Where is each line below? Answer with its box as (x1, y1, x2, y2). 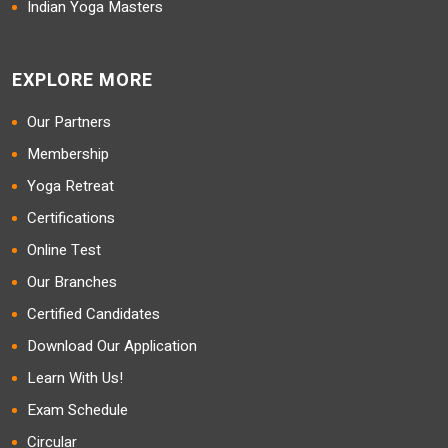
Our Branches (27, 271, 117, 293)
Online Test (27, 239, 101, 261)
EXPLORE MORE (12, 67, 153, 94)
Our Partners (27, 111, 111, 133)
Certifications (27, 207, 115, 229)
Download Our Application (27, 335, 197, 357)
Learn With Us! (27, 367, 123, 389)
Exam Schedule (27, 399, 128, 421)
